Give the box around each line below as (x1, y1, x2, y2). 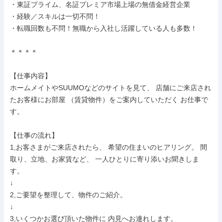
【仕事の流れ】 (10, 131, 58, 139)
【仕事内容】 (10, 72, 52, 80)
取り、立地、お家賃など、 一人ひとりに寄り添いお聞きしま (10, 155, 199, 163)
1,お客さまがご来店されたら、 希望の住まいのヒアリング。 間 (10, 143, 207, 151)
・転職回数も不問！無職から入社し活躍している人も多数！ (10, 24, 197, 32)
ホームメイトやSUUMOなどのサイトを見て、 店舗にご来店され (10, 84, 211, 92)
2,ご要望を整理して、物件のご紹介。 (10, 191, 127, 199)
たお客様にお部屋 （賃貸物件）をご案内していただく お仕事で (10, 96, 208, 104)
